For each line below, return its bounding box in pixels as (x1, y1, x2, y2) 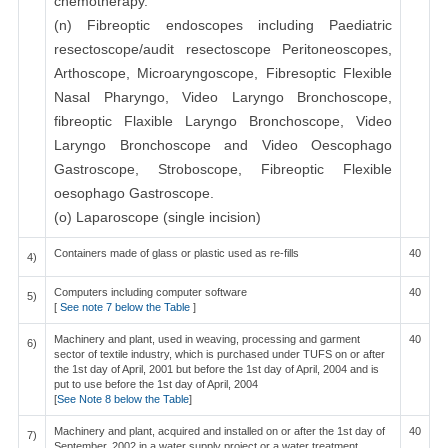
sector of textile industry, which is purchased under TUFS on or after (54, 348, 385, 360)
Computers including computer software (54, 286, 247, 298)
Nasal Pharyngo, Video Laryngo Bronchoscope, (54, 89, 392, 105)
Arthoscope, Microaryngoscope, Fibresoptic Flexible (54, 65, 392, 81)
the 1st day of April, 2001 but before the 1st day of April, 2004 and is (54, 363, 379, 375)
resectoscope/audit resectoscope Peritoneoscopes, (54, 41, 392, 57)
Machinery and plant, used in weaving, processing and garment (54, 333, 360, 345)
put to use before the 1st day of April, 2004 (54, 378, 258, 390)
